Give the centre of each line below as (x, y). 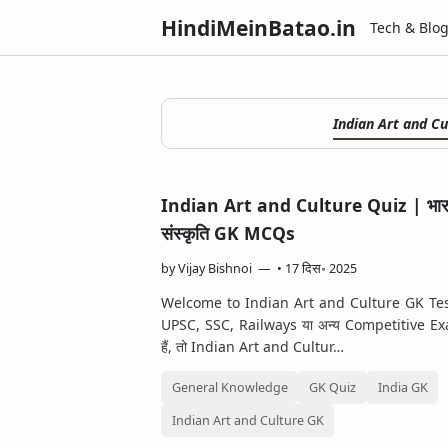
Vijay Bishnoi (215, 268)
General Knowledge (229, 387)
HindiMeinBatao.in (258, 27)
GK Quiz (333, 387)
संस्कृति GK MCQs (228, 233)
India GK (402, 387)
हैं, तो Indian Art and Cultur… (252, 347)
